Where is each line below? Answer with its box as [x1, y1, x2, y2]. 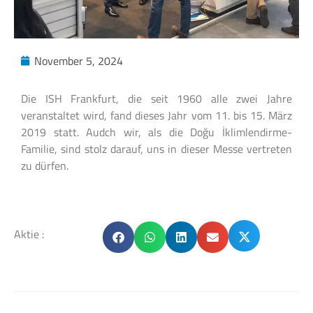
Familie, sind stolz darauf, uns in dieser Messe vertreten [21, 140, 292, 157]
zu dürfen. [21, 157, 68, 174]
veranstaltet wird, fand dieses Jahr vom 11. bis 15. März [21, 107, 292, 124]
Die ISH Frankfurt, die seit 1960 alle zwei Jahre [21, 90, 292, 107]
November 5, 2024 [34, 52, 123, 69]
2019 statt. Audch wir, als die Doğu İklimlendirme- [21, 124, 292, 140]
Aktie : [14, 226, 44, 243]
